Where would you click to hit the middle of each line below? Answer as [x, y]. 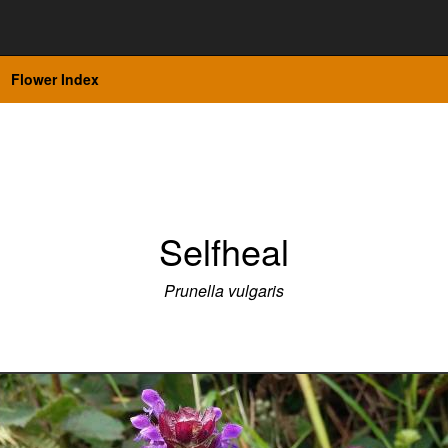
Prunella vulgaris [224, 290]
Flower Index [55, 79]
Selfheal [224, 250]
